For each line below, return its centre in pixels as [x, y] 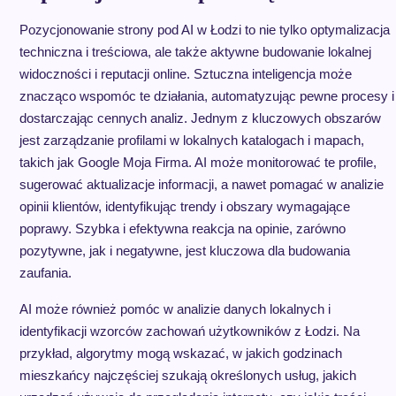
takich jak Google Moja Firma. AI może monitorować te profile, [198, 162]
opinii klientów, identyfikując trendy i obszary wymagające [184, 206]
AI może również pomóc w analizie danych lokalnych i [175, 309]
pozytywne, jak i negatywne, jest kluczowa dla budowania [184, 251]
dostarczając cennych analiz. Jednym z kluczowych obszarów [200, 118]
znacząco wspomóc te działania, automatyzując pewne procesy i [206, 96]
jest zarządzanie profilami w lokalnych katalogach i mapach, [191, 140]
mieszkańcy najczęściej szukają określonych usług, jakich [187, 375]
